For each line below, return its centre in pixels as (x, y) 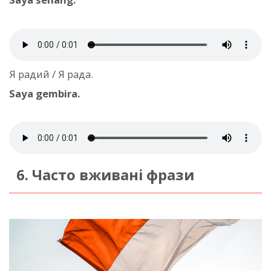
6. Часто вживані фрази (105, 175)
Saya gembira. (45, 93)
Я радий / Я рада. (51, 74)
